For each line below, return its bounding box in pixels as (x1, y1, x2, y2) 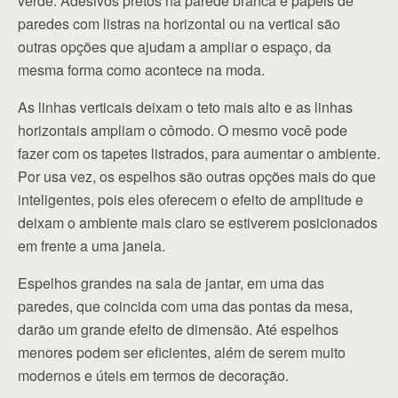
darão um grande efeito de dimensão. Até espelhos (18, 318, 338, 339)
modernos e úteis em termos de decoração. (18, 364, 289, 386)
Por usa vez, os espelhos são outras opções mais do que (18, 165, 376, 187)
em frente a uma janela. (18, 235, 165, 256)
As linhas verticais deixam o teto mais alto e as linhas (18, 96, 353, 117)
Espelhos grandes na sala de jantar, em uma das (18, 272, 324, 293)
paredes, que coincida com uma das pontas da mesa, (18, 295, 353, 316)
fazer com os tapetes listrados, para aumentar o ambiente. (18, 142, 380, 163)
